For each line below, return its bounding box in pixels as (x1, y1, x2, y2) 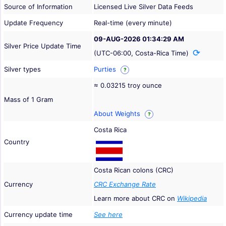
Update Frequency (4, 19, 63, 27)
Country (4, 138, 29, 146)
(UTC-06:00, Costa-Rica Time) (94, 49, 191, 58)
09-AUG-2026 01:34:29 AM (94, 35, 184, 43)
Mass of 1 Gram (4, 95, 53, 104)
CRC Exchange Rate (94, 180, 156, 189)
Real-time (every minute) (94, 19, 172, 27)
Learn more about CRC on (94, 194, 177, 203)
